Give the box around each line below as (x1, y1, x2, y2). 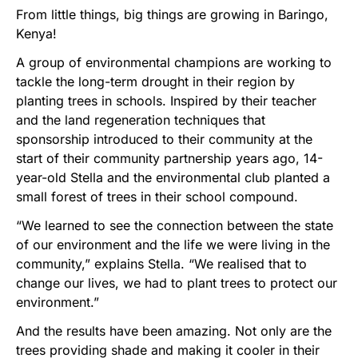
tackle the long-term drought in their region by (16, 74, 295, 90)
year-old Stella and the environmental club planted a (16, 169, 330, 186)
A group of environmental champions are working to (16, 54, 332, 71)
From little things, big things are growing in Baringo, (16, 6, 328, 23)
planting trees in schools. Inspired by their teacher (16, 93, 316, 109)
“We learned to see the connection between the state (16, 217, 333, 234)
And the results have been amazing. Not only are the (16, 323, 332, 340)
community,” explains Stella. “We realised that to (16, 256, 307, 272)
